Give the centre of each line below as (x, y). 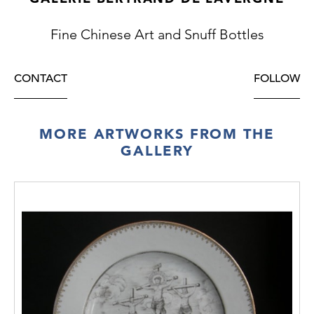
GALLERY (157, 151)
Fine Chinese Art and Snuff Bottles (157, 34)
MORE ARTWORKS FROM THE (157, 134)
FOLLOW (277, 78)
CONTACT (41, 78)
